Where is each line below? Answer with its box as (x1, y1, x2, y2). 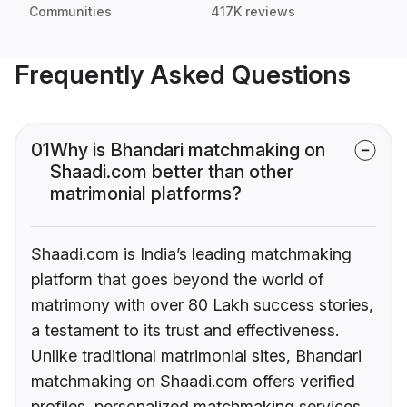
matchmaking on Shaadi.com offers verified (31, 372, 355, 392)
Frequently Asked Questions (15, 59, 351, 91)
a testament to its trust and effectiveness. (31, 321, 339, 341)
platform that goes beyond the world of (31, 270, 323, 290)
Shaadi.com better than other (50, 161, 293, 184)
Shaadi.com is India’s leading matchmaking (31, 244, 352, 264)
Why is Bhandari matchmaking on (50, 139, 325, 162)
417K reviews (211, 4, 295, 20)
